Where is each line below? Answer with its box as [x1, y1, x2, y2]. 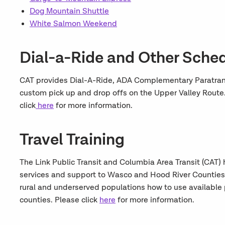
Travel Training [19, 130, 125, 150]
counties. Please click [19, 195, 99, 205]
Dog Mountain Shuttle [29, 7, 109, 16]
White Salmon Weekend [29, 19, 117, 29]
